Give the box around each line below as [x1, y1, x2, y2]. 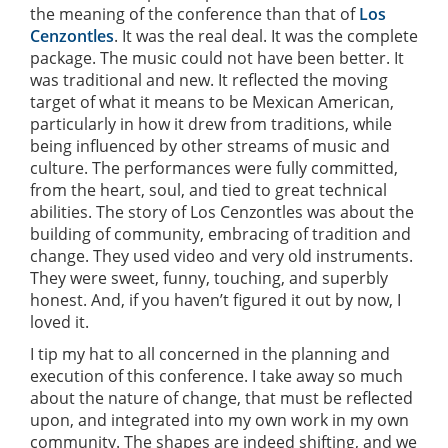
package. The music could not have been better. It [30, 46, 404, 69]
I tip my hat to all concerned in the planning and [30, 342, 390, 365]
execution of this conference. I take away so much [30, 364, 403, 387]
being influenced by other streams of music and [30, 134, 390, 157]
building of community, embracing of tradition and [30, 222, 411, 245]
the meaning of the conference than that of [30, 2, 359, 25]
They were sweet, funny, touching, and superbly [30, 266, 388, 289]
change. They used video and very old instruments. [30, 244, 413, 267]
